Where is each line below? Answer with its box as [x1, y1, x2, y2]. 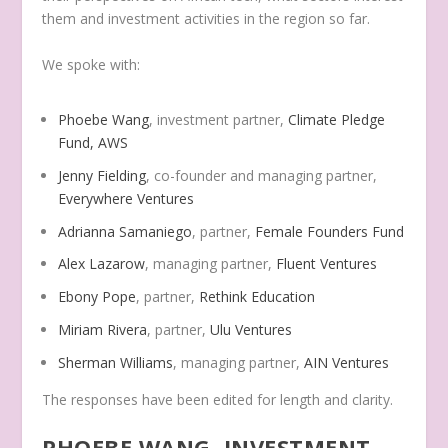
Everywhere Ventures [58, 188, 195, 208]
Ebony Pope [58, 287, 137, 307]
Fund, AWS [58, 132, 129, 152]
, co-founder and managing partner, [146, 165, 378, 185]
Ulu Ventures [210, 319, 293, 339]
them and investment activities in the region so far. [42, 9, 371, 29]
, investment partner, [149, 109, 289, 129]
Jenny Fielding [58, 165, 147, 185]
